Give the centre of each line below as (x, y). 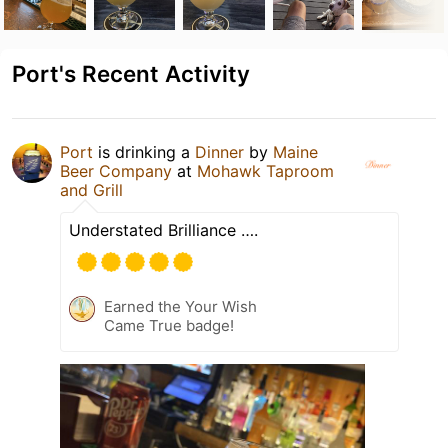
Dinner (219, 151)
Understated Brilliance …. (163, 229)
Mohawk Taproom (265, 170)
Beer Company (116, 170)
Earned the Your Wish (180, 306)
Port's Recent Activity (131, 73)
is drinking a (144, 151)
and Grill (91, 189)
